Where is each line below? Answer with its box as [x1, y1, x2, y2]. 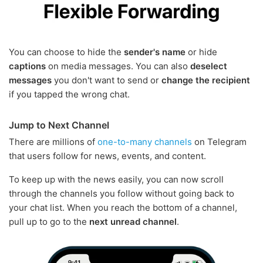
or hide [186, 46, 217, 58]
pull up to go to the [9, 215, 89, 227]
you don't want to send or [52, 74, 161, 86]
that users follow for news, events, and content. [9, 150, 206, 161]
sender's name [124, 46, 186, 58]
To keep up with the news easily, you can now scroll [9, 173, 224, 185]
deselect [190, 60, 227, 72]
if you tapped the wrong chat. [9, 88, 130, 100]
